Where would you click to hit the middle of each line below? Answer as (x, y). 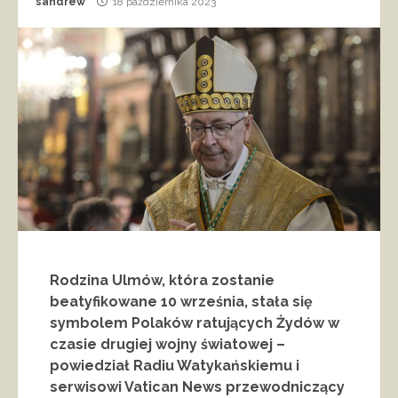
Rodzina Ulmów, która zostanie (162, 281)
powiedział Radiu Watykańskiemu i (175, 366)
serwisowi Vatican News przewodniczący (197, 387)
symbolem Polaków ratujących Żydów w (195, 323)
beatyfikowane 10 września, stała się (181, 302)
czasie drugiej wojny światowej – (167, 345)
